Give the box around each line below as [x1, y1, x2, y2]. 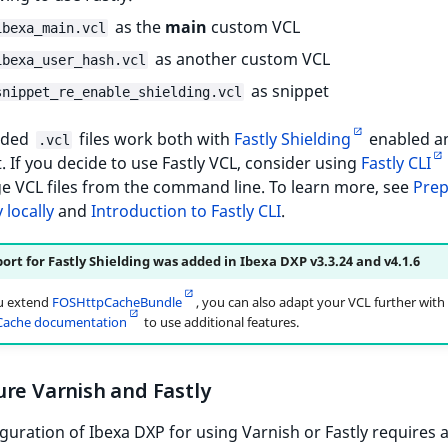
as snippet [247, 79, 329, 102]
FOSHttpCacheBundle [51, 292, 182, 311]
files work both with [75, 127, 234, 150]
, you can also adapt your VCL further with [195, 292, 445, 311]
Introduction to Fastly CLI [91, 199, 281, 222]
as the [111, 15, 165, 38]
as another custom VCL [151, 47, 330, 70]
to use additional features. [140, 312, 299, 331]
